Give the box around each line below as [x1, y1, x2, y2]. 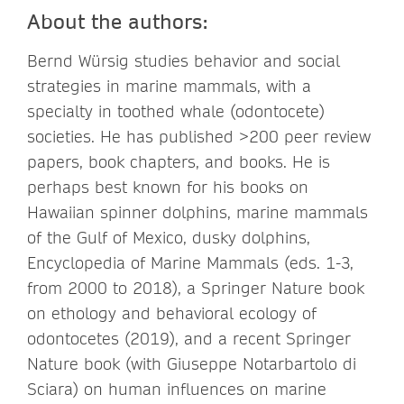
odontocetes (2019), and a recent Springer [27, 327, 351, 349]
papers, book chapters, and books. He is [27, 151, 330, 172]
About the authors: [27, 7, 215, 33]
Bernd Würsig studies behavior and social [27, 50, 340, 71]
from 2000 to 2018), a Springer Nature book [27, 277, 364, 298]
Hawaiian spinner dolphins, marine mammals [27, 201, 368, 223]
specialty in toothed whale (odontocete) [27, 100, 325, 122]
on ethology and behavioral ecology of [27, 302, 317, 324]
